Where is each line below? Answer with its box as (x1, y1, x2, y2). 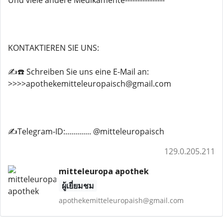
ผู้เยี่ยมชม (61, 180, 94, 191)
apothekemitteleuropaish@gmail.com (58, 196, 184, 205)
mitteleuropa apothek (58, 166, 149, 177)
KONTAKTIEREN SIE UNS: (8, 42, 99, 53)
